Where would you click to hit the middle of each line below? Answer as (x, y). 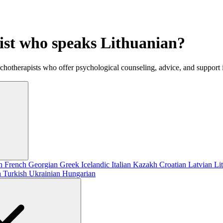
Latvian (201, 164)
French (16, 164)
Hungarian (79, 173)
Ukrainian (46, 173)
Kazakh (146, 164)
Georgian (44, 164)
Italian (122, 164)
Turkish (16, 173)
